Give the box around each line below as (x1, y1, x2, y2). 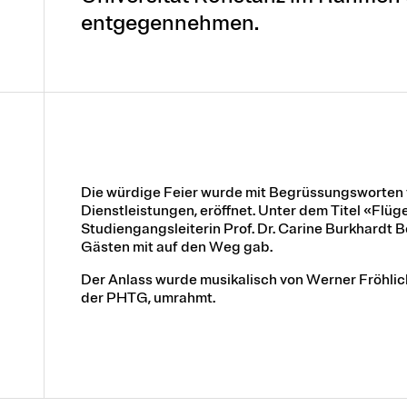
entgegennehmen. (81, 9, 259, 37)
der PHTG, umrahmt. (81, 288, 215, 307)
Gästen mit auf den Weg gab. (81, 237, 273, 256)
